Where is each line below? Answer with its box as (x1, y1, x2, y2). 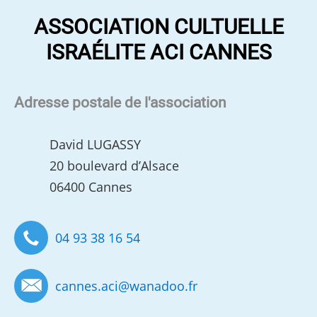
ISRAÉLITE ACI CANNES (45, 38, 272, 69)
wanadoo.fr (129, 277, 198, 295)
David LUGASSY (50, 136, 142, 154)
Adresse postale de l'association (14, 92, 227, 115)
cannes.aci (55, 277, 119, 295)
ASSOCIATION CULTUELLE (33, 12, 284, 44)
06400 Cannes (50, 178, 133, 196)
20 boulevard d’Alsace (50, 157, 180, 175)
